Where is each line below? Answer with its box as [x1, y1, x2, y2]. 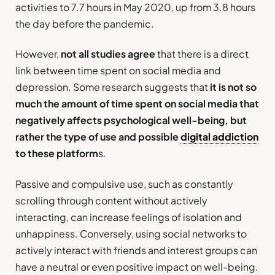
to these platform [15, 147, 98, 160]
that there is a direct [155, 47, 249, 61]
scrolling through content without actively [15, 193, 207, 207]
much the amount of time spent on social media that [15, 97, 259, 110]
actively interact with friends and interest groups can [15, 243, 257, 257]
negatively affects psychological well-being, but [15, 114, 247, 127]
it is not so [210, 80, 257, 94]
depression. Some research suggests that [15, 80, 210, 94]
